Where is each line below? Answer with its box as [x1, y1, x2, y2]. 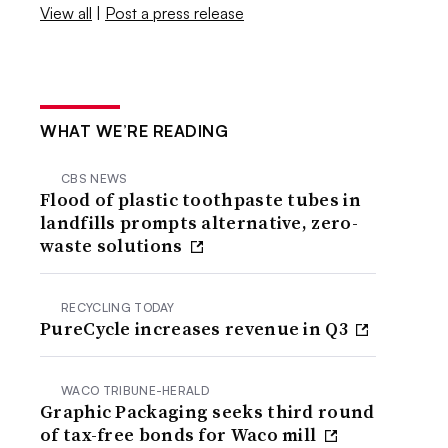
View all [40, 2, 93, 23]
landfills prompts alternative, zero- [40, 209, 358, 235]
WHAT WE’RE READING [40, 120, 229, 141]
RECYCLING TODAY [61, 299, 175, 315]
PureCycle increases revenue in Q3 [40, 315, 353, 341]
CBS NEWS [61, 170, 128, 186]
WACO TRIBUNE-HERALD [61, 382, 210, 398]
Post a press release [105, 2, 245, 23]
